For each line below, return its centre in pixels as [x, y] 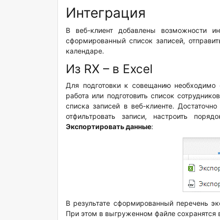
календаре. [85, 51]
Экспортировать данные [109, 126]
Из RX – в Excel [109, 69]
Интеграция [106, 13]
